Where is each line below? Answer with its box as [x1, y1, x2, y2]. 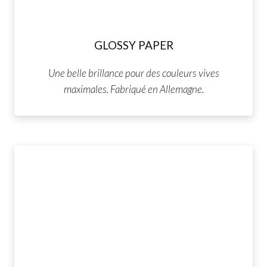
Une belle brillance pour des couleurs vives [48, 67, 219, 80]
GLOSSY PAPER [94, 38, 173, 52]
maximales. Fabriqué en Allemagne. [63, 83, 204, 96]
